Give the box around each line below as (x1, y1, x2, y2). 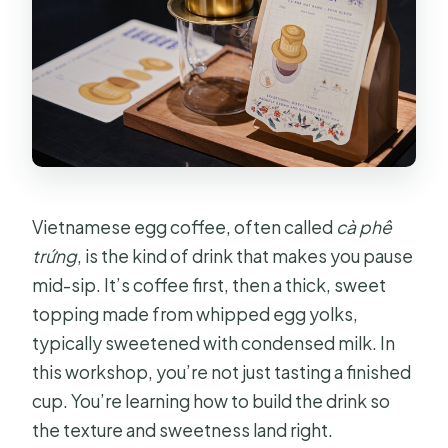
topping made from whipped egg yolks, (32, 303, 359, 326)
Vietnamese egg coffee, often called (32, 216, 337, 239)
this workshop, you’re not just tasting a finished (32, 361, 412, 384)
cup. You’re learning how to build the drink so (32, 390, 391, 413)
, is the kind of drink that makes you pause (77, 245, 414, 268)
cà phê (336, 216, 393, 239)
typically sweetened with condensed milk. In (32, 332, 396, 355)
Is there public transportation (90, 25, 326, 47)
